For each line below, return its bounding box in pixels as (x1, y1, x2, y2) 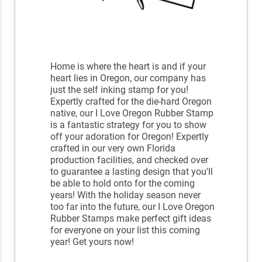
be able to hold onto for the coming (50, 178, 195, 189)
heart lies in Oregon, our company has (50, 73, 206, 84)
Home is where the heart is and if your (50, 61, 206, 73)
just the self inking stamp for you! (50, 84, 189, 96)
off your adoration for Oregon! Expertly (50, 131, 209, 143)
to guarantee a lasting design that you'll (50, 166, 213, 178)
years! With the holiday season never (50, 189, 201, 201)
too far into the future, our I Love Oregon (50, 201, 215, 213)
